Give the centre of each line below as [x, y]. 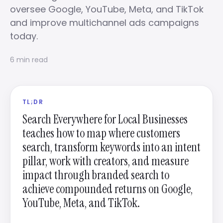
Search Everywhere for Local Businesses [105, 119]
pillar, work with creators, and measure [106, 161]
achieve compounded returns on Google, [108, 189]
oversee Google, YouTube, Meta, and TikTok [107, 9]
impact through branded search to [96, 175]
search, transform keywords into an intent [111, 147]
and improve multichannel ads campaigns [105, 23]
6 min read [29, 60]
